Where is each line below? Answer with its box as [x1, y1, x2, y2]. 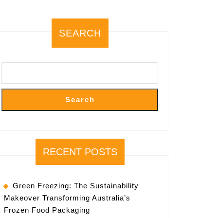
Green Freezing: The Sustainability [13, 181, 139, 190]
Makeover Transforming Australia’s [4, 193, 130, 202]
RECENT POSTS [42, 146, 117, 157]
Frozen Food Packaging [4, 205, 90, 214]
